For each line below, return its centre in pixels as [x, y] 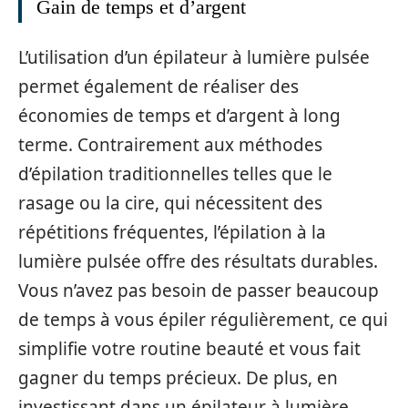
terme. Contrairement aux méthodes [170, 145]
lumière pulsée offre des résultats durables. [198, 261]
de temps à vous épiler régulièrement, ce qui [203, 320]
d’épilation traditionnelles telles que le [175, 174]
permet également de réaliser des [158, 87]
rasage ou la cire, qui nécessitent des [170, 203]
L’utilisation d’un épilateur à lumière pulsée [194, 57]
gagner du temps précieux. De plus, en [178, 378]
